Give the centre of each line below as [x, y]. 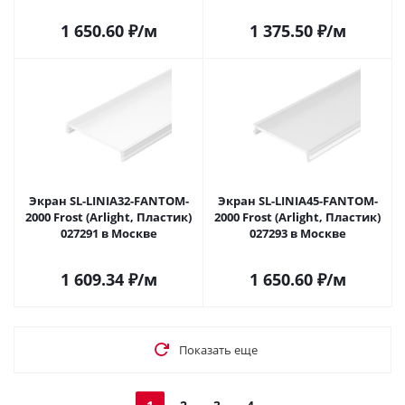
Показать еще [218, 350]
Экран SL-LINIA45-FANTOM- [297, 201]
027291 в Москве [134, 233]
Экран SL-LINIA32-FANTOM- [108, 201]
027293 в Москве [323, 233]
